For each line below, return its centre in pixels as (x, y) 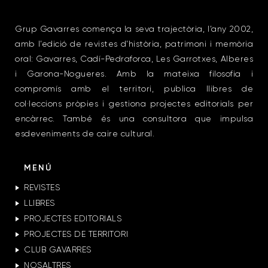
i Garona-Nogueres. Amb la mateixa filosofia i (134, 74)
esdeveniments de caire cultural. (85, 134)
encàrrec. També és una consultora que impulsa (134, 119)
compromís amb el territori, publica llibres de (134, 89)
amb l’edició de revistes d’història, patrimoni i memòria (134, 45)
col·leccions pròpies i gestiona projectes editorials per (134, 104)
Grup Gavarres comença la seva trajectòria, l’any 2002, (134, 30)
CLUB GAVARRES (58, 250)
